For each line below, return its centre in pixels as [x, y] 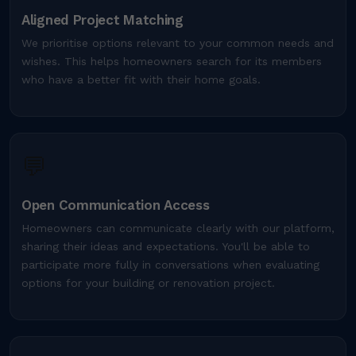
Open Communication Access [116, 205]
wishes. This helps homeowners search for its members [172, 62]
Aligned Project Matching [103, 20]
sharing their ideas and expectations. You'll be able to [166, 247]
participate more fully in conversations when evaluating [170, 265]
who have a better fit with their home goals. [141, 80]
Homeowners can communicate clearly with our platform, [178, 228]
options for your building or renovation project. [148, 283]
